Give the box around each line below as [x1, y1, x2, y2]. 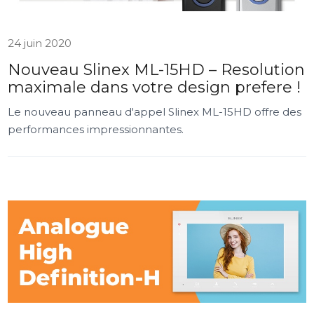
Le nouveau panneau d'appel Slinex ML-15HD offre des [8, 105, 302, 118]
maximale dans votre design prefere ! [8, 78, 301, 97]
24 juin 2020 [8, 36, 72, 50]
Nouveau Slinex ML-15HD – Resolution [8, 60, 306, 79]
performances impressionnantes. [8, 123, 184, 136]
